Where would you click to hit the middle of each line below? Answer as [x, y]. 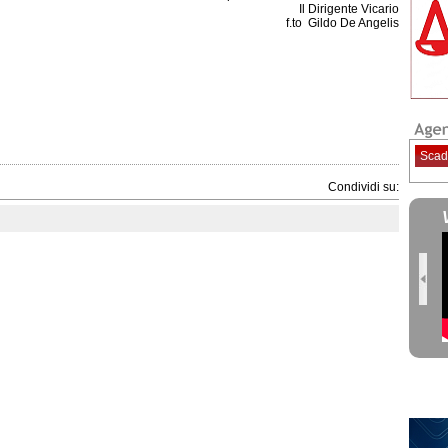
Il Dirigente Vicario [349, 9]
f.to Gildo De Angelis [342, 23]
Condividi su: [363, 187]
